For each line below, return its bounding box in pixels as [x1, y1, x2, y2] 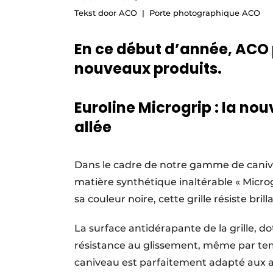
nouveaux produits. [74, 58, 222, 79]
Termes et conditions [112, 8, 205, 19]
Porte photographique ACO [149, 7, 260, 18]
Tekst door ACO [74, 7, 137, 18]
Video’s [112, 29, 143, 40]
